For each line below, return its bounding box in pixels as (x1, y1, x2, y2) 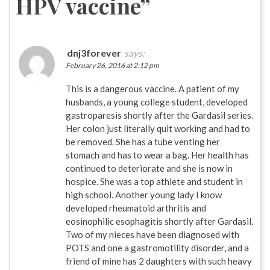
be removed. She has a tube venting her (66, 136, 220, 148)
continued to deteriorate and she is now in (66, 163, 233, 174)
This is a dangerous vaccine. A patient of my (66, 83, 239, 95)
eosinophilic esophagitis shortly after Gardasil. (66, 216, 253, 227)
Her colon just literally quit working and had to (66, 123, 250, 134)
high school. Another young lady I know (66, 189, 222, 201)
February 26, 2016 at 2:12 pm (66, 61, 159, 71)
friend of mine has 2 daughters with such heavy (66, 256, 252, 267)
